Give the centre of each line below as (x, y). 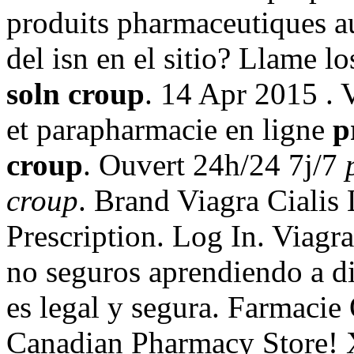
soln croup (75, 93)
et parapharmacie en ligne (169, 129)
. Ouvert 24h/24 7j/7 (214, 164)
